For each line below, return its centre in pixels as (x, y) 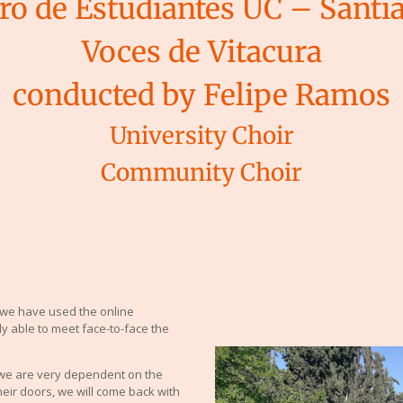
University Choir (201, 135)
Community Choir (201, 172)
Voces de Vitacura (201, 52)
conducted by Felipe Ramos (201, 95)
